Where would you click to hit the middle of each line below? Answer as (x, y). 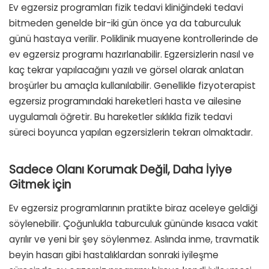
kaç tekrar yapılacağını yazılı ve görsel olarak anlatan (126, 70)
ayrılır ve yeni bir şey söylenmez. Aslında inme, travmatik (134, 239)
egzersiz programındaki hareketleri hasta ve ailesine (125, 101)
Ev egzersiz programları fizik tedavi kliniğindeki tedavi (126, 8)
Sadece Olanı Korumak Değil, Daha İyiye (120, 170)
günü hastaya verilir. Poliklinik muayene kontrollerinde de (134, 39)
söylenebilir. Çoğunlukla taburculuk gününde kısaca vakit (134, 223)
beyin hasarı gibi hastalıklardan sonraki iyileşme (114, 255)
